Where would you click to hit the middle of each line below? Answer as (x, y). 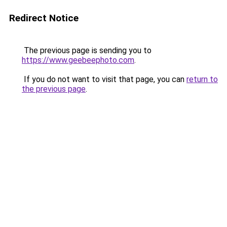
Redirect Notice (44, 18)
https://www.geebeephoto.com (78, 60)
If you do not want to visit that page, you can (104, 79)
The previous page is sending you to (87, 50)
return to (202, 79)
